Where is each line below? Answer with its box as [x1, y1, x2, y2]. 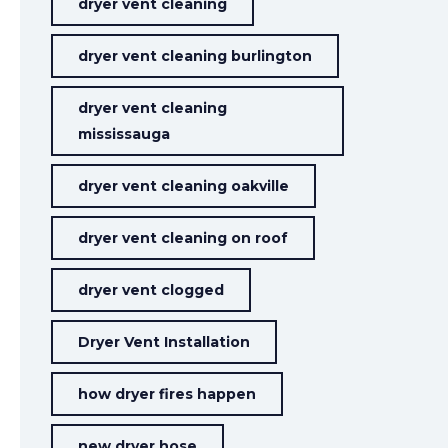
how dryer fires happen [78, 385, 257, 403]
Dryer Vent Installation [78, 333, 251, 351]
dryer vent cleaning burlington [78, 47, 313, 65]
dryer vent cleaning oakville [78, 177, 290, 195]
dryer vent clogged [78, 281, 225, 299]
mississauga [78, 125, 171, 143]
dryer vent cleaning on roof [78, 229, 289, 247]
